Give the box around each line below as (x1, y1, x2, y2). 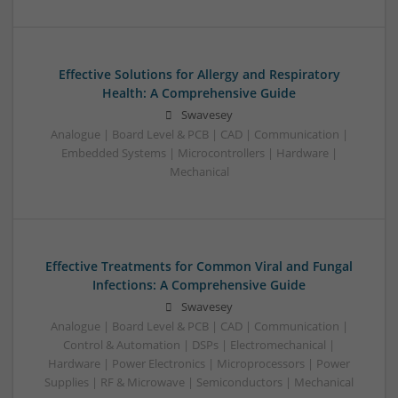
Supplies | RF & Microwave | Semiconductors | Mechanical (44, 374, 354, 390)
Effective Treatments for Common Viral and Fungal (45, 257, 353, 275)
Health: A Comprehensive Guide (102, 84, 296, 101)
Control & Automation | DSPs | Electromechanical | (63, 337, 335, 353)
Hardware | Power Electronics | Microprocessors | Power (48, 355, 350, 371)
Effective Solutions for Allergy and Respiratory (58, 65, 340, 83)
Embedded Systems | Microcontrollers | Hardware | (60, 145, 338, 161)
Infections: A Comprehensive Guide (92, 275, 306, 293)
